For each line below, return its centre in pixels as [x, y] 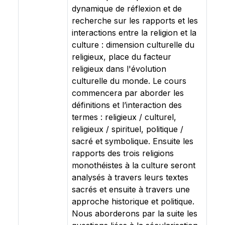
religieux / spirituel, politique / [128, 129]
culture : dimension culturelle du [133, 45]
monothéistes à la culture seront [134, 165]
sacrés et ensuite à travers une [131, 189]
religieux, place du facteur [122, 57]
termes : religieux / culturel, [124, 117]
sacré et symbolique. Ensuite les [133, 141]
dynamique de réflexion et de [127, 9]
